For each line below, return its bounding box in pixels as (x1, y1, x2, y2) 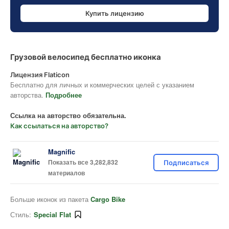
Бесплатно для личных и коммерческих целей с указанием (10, 80, 194, 89)
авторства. (10, 90, 45, 100)
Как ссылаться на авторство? (10, 122, 108, 130)
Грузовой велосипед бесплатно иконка (10, 52, 161, 62)
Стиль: (10, 210, 31, 219)
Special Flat (34, 210, 71, 219)
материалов (48, 168, 85, 177)
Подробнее (45, 90, 82, 100)
